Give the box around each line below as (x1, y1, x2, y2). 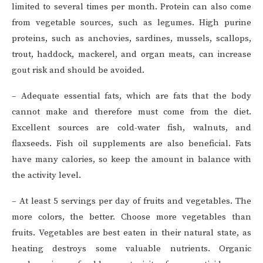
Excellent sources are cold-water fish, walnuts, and (12, 122, 251, 134)
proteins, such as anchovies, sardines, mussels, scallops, (12, 33, 251, 45)
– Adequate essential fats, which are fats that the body (12, 90, 251, 102)
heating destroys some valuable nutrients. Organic (12, 243, 251, 255)
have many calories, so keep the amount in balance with (12, 154, 251, 166)
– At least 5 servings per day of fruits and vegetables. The (12, 195, 251, 207)
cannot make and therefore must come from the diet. (12, 106, 251, 118)
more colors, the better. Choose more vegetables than (12, 211, 251, 223)
